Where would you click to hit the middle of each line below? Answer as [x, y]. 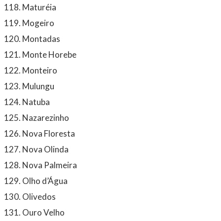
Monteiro [40, 70]
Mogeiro [38, 23]
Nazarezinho [46, 117]
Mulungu [38, 86]
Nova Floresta [49, 133]
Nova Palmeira [50, 165]
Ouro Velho [43, 212]
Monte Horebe [49, 54]
